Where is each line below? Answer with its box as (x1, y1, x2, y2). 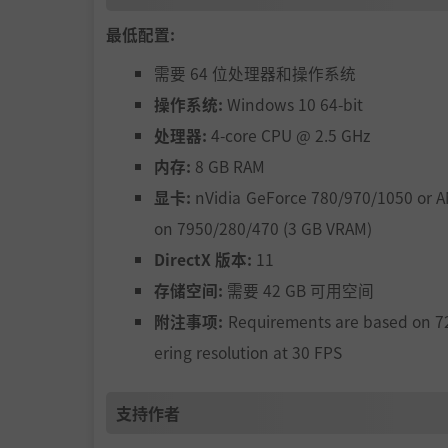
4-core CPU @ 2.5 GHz (207, 123, 370, 146)
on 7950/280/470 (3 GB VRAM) (154, 216, 372, 239)
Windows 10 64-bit (223, 92, 363, 115)
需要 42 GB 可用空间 (223, 278, 374, 301)
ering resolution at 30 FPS (154, 340, 342, 363)
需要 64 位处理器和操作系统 (154, 61, 356, 84)
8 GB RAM (191, 154, 265, 177)
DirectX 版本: (154, 247, 252, 270)
